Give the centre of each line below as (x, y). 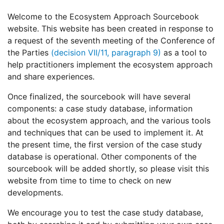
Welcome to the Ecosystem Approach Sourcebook (103, 17)
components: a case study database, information (100, 109)
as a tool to (184, 53)
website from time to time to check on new (89, 181)
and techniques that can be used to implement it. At (105, 133)
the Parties (29, 53)
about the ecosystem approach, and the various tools (109, 121)
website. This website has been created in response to (110, 29)
